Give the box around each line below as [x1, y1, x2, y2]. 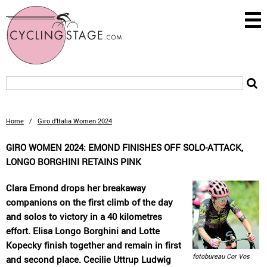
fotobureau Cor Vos [193, 252, 250, 260]
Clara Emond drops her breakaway [6, 182, 146, 194]
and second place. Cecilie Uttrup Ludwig [6, 253, 171, 265]
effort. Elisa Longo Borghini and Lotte [6, 225, 160, 237]
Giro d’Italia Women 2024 [38, 116, 112, 125]
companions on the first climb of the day [6, 196, 173, 208]
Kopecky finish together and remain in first [6, 239, 181, 251]
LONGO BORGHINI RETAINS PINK [6, 156, 141, 167]
